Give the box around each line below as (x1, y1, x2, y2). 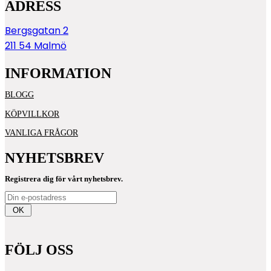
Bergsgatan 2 (5, 23, 68, 38)
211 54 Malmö (5, 38, 67, 53)
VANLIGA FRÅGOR (5, 128, 78, 137)
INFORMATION (5, 64, 111, 81)
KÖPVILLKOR (5, 108, 59, 119)
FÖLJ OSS (5, 241, 73, 258)
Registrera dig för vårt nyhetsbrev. (5, 174, 123, 183)
